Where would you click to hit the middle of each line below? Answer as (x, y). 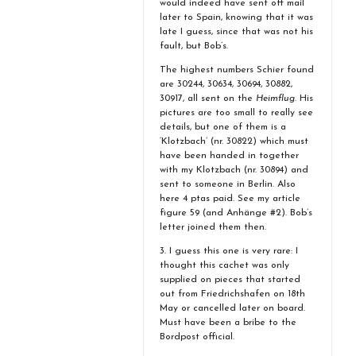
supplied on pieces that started (230, 280)
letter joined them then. (213, 227)
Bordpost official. (197, 337)
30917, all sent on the (208, 99)
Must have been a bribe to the (228, 323)
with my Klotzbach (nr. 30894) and (234, 170)
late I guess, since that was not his (236, 32)
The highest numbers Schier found (237, 70)
